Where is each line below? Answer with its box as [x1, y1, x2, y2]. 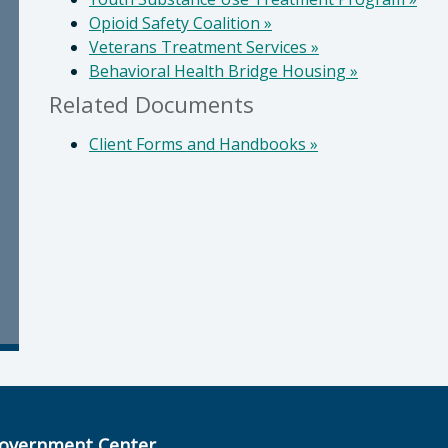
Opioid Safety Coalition [89, 12, 264, 34]
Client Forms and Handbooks [89, 133, 310, 155]
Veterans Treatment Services [89, 36, 311, 58]
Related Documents [49, 89, 254, 120]
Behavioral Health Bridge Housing [89, 60, 350, 82]
